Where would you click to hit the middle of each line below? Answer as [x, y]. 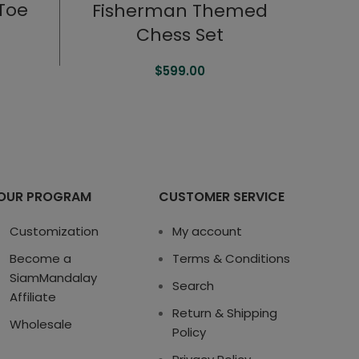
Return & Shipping [225, 313]
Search [194, 286]
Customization [54, 232]
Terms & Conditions [232, 259]
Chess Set [179, 35]
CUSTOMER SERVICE [222, 197]
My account [208, 232]
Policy [190, 333]
